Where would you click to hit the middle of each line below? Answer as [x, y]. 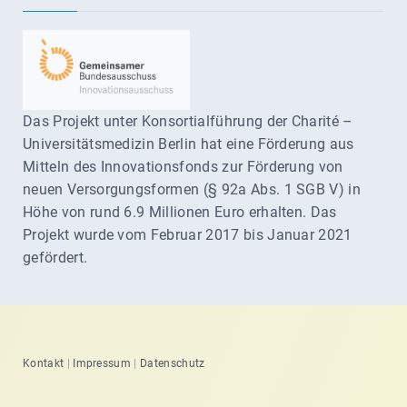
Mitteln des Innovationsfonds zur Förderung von [183, 166]
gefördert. [55, 257]
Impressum [102, 363]
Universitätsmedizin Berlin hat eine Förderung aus [189, 144]
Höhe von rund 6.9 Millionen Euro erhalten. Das [180, 212]
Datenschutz [173, 363]
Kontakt [44, 363]
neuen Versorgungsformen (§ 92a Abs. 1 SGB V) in [192, 189]
